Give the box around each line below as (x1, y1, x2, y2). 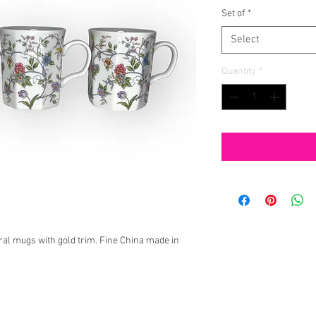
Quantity (221, 66, 256, 78)
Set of (221, 8, 245, 20)
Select (231, 33, 260, 47)
